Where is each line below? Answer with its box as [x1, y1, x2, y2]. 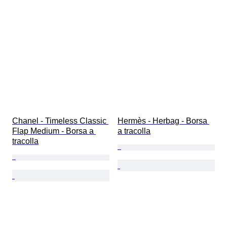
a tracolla [118, 126, 150, 135]
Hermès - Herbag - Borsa [118, 116, 209, 125]
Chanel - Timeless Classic [12, 116, 108, 125]
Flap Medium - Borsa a [12, 126, 96, 135]
